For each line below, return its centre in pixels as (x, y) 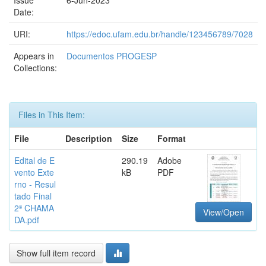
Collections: (35, 68)
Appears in (34, 56)
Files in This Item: (52, 115)
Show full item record (56, 253)
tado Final (33, 196)
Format (172, 138)
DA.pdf (27, 220)
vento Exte (34, 172)
